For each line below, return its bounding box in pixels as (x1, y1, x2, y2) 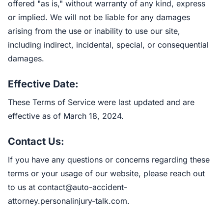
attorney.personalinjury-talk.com (8, 196, 127, 206)
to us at (8, 182, 38, 192)
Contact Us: (8, 136, 64, 147)
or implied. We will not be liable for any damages (8, 12, 190, 22)
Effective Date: (8, 78, 79, 90)
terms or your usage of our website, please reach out (8, 168, 205, 178)
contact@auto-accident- (38, 182, 127, 192)
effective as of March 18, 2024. (8, 111, 124, 121)
